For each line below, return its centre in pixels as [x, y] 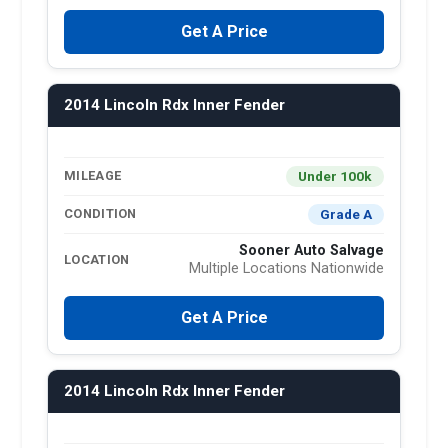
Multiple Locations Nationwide [286, 268]
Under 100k [335, 175]
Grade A [346, 213]
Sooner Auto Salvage [311, 250]
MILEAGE [93, 176]
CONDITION [100, 214]
